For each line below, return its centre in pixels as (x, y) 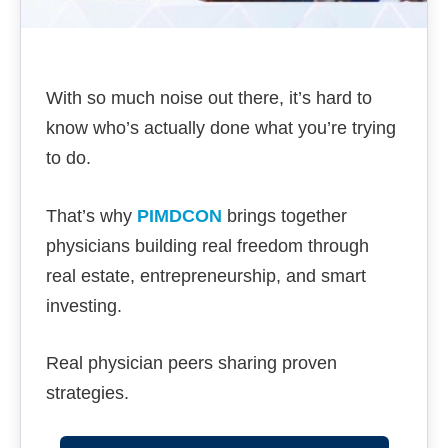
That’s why (91, 215)
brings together (284, 215)
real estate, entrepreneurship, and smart (206, 275)
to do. (68, 157)
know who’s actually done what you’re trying (221, 127)
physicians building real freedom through (207, 245)
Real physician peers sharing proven (191, 363)
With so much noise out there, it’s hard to (209, 97)
